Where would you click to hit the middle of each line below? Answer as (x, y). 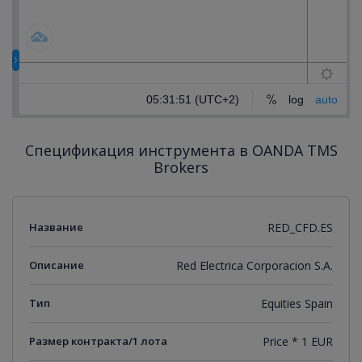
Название (56, 227)
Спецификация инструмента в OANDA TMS (181, 150)
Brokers (181, 167)
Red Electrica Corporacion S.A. (255, 265)
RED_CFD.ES (300, 227)
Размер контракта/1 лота (98, 341)
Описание (57, 265)
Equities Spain (297, 303)
